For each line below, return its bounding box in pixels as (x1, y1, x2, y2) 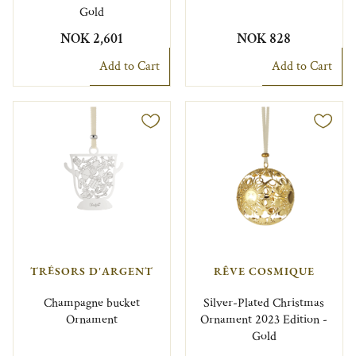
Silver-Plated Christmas (203, 295, 325, 312)
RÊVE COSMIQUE (213, 263, 315, 278)
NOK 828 (237, 29, 292, 48)
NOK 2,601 (60, 29, 124, 48)
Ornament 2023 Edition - (200, 311, 328, 329)
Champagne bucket (44, 295, 141, 312)
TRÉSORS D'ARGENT (30, 263, 154, 278)
